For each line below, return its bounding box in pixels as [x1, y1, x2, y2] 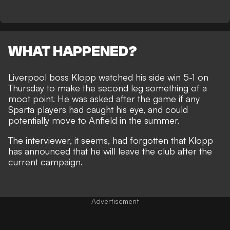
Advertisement [91, 197, 139, 206]
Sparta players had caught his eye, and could [8, 104, 188, 116]
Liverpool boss [8, 71, 71, 83]
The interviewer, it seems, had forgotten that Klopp [8, 135, 213, 146]
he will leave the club [90, 145, 175, 157]
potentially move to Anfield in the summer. [8, 114, 180, 126]
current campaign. [8, 156, 83, 168]
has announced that [8, 145, 90, 157]
